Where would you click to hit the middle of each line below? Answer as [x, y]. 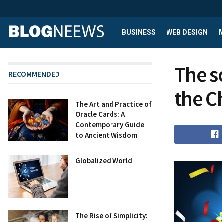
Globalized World [104, 160]
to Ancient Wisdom [106, 135]
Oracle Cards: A [100, 114]
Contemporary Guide [110, 125]
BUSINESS [139, 32]
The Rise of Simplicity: [111, 215]
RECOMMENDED [34, 74]
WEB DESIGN [187, 32]
